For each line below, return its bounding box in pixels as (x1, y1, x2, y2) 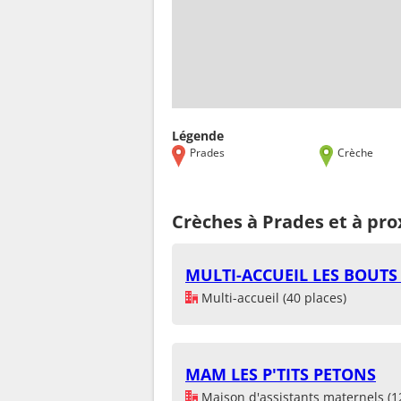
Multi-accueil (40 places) (198, 288, 346, 306)
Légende (172, 126, 224, 144)
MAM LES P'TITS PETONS (185, 363, 376, 385)
